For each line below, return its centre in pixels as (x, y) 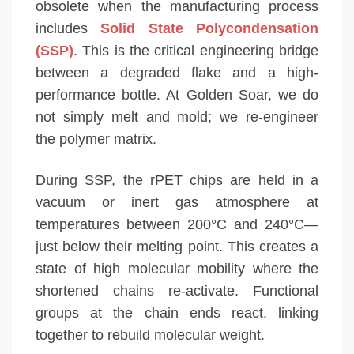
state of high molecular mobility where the (177, 268)
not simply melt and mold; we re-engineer (177, 117)
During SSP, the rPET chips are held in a (177, 180)
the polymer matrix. (96, 139)
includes (68, 28)
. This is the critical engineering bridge (196, 50)
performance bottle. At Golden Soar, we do (177, 94)
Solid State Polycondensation (210, 28)
